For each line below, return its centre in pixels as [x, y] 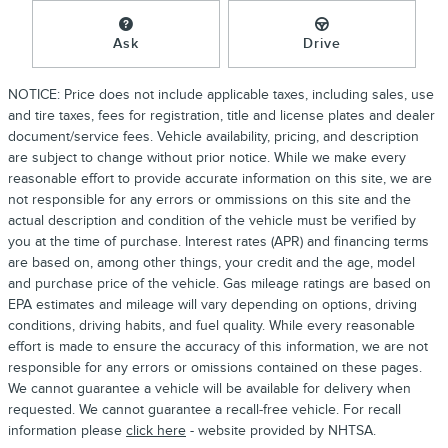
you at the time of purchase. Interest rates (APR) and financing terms [218, 241]
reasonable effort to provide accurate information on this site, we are [220, 178]
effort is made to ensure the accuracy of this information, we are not [218, 346]
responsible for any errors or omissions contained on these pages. [215, 367]
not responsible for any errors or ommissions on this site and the [209, 199]
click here [156, 430]
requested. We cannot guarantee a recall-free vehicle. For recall [204, 409]
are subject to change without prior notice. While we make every [207, 157]
